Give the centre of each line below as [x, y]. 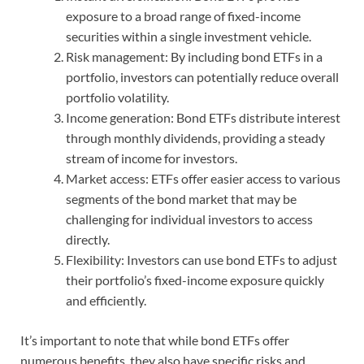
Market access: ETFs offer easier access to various [203, 179]
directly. [88, 240]
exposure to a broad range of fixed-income [183, 16]
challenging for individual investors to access [189, 219]
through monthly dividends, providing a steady [195, 138]
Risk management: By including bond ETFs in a [194, 57]
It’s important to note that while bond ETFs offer [155, 340]
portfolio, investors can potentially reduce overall [202, 77]
